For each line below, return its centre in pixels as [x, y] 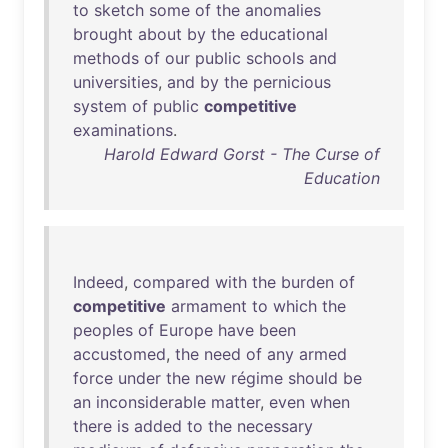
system [100, 106]
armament [209, 306]
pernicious [292, 82]
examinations [123, 130]
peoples [103, 330]
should [313, 378]
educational [284, 34]
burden [307, 282]
